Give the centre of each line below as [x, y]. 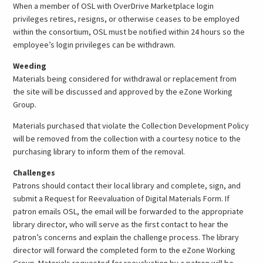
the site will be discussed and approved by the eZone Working [123, 91]
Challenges [34, 172]
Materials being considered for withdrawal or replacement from [125, 78]
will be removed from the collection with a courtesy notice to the [127, 138]
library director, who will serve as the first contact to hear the [121, 224]
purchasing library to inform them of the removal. [99, 151]
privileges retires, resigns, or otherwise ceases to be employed [127, 18]
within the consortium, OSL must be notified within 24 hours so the [129, 31]
